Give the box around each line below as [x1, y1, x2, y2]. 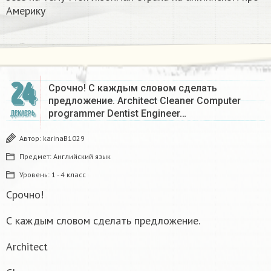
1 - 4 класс [51, 169, 86, 179]
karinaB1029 [43, 133, 85, 143]
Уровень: [19, 169, 51, 179]
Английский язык [53, 151, 111, 161]
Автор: [19, 133, 43, 143]
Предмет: [19, 151, 53, 161]
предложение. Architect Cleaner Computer [48, 94, 241, 106]
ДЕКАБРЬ [10, 108, 35, 118]
